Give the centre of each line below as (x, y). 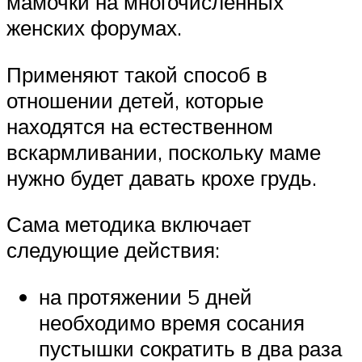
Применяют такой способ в (137, 74)
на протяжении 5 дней (145, 296)
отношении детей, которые (135, 100)
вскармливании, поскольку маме (164, 152)
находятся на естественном (140, 126)
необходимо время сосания (172, 322)
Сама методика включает (129, 224)
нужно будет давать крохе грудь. (162, 177)
